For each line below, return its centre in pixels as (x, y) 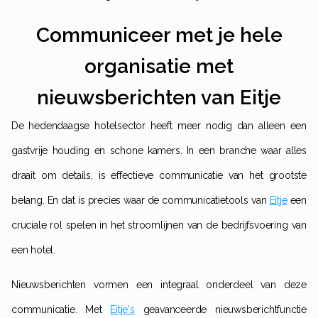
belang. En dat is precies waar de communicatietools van (141, 200)
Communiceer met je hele (159, 35)
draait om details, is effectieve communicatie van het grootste (159, 175)
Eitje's (122, 309)
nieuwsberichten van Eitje (159, 97)
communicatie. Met (61, 309)
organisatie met (159, 66)
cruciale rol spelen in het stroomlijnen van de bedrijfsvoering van (159, 225)
